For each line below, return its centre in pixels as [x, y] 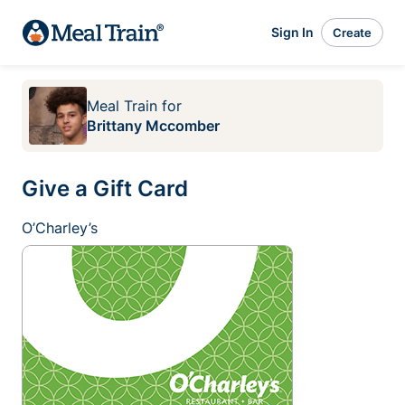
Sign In [292, 32]
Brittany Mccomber [153, 126]
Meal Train [122, 106]
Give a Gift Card [105, 188]
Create [352, 32]
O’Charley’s [60, 228]
